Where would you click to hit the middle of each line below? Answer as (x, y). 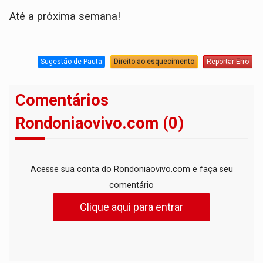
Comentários (62, 101)
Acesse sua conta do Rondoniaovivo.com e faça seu (131, 169)
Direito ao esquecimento (154, 61)
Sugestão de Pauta (71, 61)
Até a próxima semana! (65, 17)
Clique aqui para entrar (131, 207)
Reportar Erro (227, 61)
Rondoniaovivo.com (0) (100, 124)
